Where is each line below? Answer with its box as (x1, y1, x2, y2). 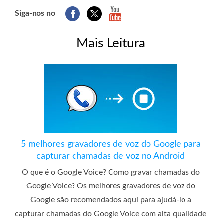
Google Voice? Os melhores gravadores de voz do (26, 182, 195, 190)
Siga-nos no (15, 9, 55, 17)
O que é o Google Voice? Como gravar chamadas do (21, 168, 200, 176)
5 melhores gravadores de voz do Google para (20, 139, 201, 148)
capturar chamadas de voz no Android (37, 151, 184, 161)
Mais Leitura (76, 37, 145, 50)
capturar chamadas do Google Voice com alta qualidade (15, 209, 206, 218)
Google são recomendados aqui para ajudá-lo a (30, 195, 191, 204)
